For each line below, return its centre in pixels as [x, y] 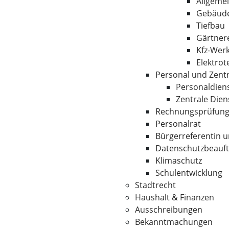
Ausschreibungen [169, 210]
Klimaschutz [179, 161]
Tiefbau [211, 26]
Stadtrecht [155, 185]
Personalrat [178, 124]
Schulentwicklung [189, 173]
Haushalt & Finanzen [175, 197]
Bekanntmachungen [174, 222]
